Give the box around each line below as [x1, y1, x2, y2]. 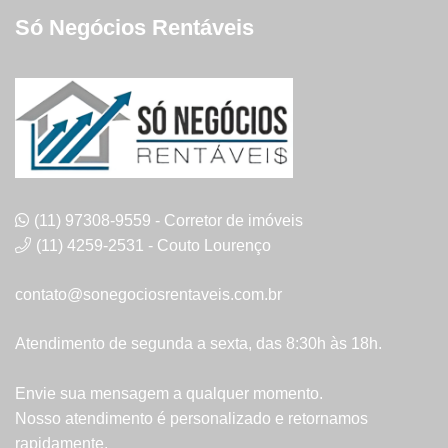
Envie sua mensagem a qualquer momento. [15, 384, 323, 402]
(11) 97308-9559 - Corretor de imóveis [34, 211, 303, 229]
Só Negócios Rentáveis [15, 14, 254, 40]
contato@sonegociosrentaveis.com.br [15, 285, 282, 303]
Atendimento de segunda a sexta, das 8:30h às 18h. [15, 334, 382, 352]
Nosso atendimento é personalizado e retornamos [15, 409, 368, 427]
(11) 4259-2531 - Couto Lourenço [36, 236, 271, 254]
